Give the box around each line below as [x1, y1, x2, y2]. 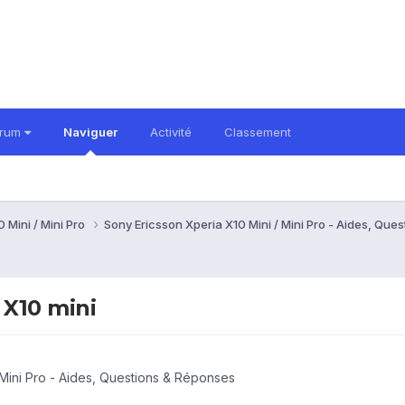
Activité [150, 125, 192, 139]
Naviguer [63, 125, 118, 139]
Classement [224, 125, 291, 139]
